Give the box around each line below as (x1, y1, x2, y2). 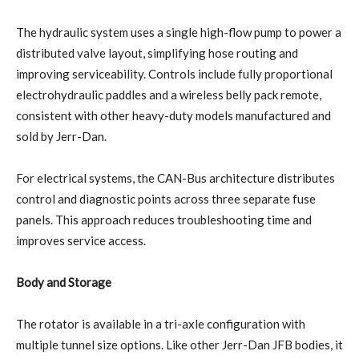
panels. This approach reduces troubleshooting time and (16, 212, 312, 227)
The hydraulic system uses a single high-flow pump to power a (16, 24, 341, 39)
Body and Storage (16, 274, 111, 289)
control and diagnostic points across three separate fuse (16, 191, 316, 206)
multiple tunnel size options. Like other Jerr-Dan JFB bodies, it (16, 337, 343, 352)
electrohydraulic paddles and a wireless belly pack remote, (16, 87, 321, 102)
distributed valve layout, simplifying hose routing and (16, 45, 298, 60)
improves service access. (16, 232, 146, 248)
